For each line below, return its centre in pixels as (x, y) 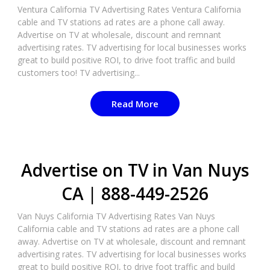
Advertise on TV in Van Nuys (135, 170)
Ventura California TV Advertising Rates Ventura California (129, 9)
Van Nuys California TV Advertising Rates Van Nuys (116, 216)
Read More (135, 104)
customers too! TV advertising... (78, 73)
